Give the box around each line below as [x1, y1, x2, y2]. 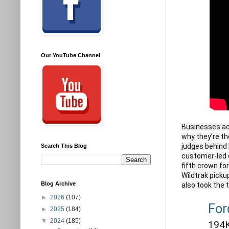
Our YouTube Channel [41, 52, 100, 58]
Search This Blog [41, 143, 87, 149]
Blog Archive [41, 180, 76, 187]
